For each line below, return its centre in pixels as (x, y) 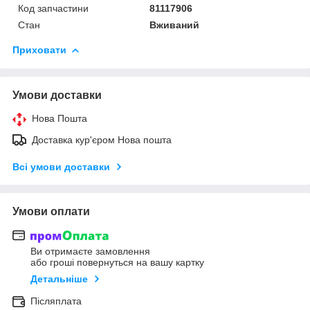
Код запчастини (53, 8)
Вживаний (175, 25)
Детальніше (59, 279)
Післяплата (56, 301)
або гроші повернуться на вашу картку (117, 263)
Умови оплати (51, 211)
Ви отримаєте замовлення (90, 252)
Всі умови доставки (61, 166)
